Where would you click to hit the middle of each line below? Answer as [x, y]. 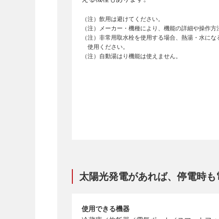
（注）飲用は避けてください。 [123, 19]
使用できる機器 [106, 208]
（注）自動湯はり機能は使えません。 [131, 56]
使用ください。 [108, 47]
